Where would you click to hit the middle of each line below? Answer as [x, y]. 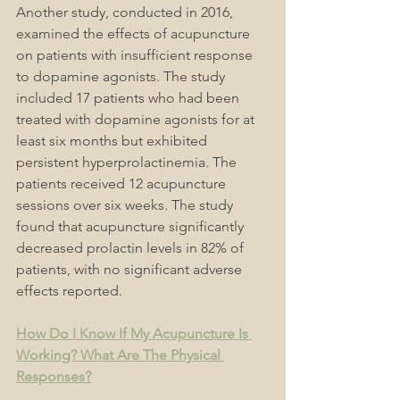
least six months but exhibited [113, 141]
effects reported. [69, 291]
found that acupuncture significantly [132, 227]
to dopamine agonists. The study [122, 77]
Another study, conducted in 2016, [126, 12]
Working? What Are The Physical [120, 355]
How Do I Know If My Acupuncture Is [134, 334]
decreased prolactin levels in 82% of [132, 248]
